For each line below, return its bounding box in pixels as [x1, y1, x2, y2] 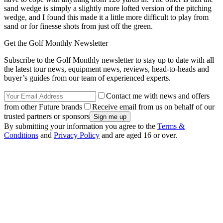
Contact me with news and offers [106, 91, 210, 100]
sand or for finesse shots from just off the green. [4, 21, 153, 30]
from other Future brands [4, 102, 82, 111]
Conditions [4, 130, 38, 139]
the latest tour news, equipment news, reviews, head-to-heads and [4, 64, 209, 73]
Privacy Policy [54, 130, 100, 139]
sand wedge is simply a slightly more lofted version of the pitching [4, 3, 212, 12]
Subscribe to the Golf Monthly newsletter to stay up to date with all [4, 55, 214, 64]
